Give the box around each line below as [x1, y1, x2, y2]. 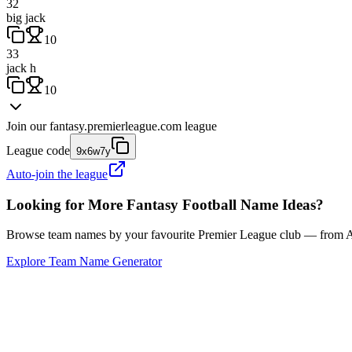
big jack [6, 10, 46, 24]
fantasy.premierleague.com [49, 119, 181, 133]
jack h [6, 60, 36, 75]
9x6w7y [76, 145, 111, 157]
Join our [6, 119, 46, 133]
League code [6, 143, 70, 157]
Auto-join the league [6, 167, 108, 181]
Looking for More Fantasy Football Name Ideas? [6, 196, 324, 213]
